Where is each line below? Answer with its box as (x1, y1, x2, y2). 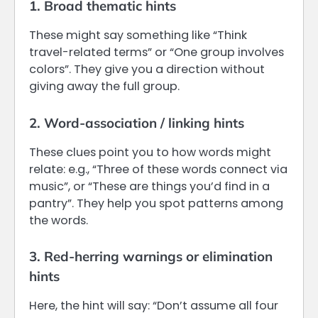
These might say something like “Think (29, 27, 247, 44)
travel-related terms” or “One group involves (29, 44, 284, 61)
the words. (29, 212, 88, 229)
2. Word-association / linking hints (29, 114, 244, 131)
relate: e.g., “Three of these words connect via (29, 160, 287, 177)
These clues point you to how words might (29, 143, 271, 160)
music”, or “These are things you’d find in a (29, 177, 270, 194)
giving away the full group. (29, 78, 180, 95)
